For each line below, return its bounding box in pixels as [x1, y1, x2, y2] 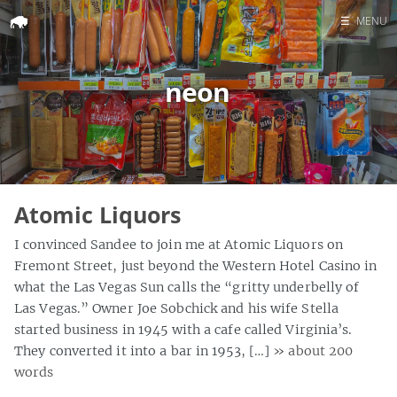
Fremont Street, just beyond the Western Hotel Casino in [14, 257, 378, 274]
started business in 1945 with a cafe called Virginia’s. [14, 321, 353, 338]
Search [338, 86, 349, 103]
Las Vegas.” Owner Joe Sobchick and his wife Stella [14, 300, 339, 316]
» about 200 [273, 342, 354, 359]
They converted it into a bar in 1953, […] [14, 342, 274, 359]
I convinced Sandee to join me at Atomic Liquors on [14, 236, 344, 253]
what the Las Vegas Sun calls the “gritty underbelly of [14, 278, 360, 295]
